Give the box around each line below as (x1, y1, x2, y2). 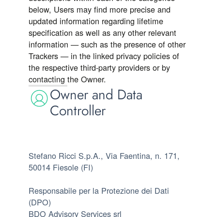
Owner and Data (49, 85, 142, 105)
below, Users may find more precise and (29, 3, 170, 15)
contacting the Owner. (29, 73, 106, 85)
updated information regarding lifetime (29, 15, 163, 27)
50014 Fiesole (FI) (29, 161, 93, 173)
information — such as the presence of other (29, 38, 186, 50)
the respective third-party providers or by (29, 62, 170, 73)
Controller (49, 101, 106, 121)
